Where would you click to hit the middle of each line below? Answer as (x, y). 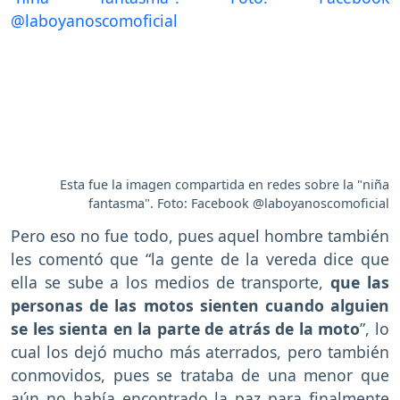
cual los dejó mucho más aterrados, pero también (200, 351)
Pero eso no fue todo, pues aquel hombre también (200, 235)
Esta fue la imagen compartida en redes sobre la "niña (225, 185)
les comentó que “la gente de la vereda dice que (200, 258)
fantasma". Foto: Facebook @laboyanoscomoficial (239, 204)
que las (360, 282)
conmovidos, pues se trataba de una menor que (200, 375)
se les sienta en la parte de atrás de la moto (186, 328)
